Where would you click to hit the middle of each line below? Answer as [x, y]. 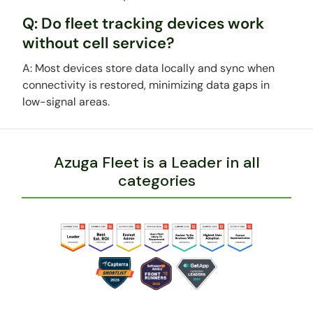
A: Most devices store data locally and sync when [149, 68]
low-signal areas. [66, 102]
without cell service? [99, 43]
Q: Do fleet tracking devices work [144, 23]
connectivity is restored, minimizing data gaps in [146, 85]
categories [156, 181]
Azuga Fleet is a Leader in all [156, 162]
